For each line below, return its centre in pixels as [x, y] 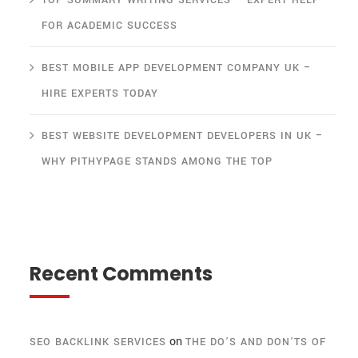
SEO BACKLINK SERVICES [98, 342]
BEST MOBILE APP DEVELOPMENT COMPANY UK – [177, 68]
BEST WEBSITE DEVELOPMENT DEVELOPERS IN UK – [183, 136]
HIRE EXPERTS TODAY [100, 94]
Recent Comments [121, 274]
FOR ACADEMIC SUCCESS [109, 26]
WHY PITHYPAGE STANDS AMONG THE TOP [157, 162]
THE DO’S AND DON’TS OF [256, 342]
